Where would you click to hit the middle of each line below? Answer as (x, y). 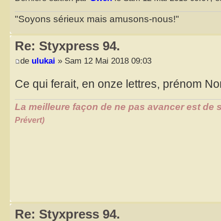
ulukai (43, 60)
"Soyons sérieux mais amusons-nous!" (97, 19)
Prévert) (30, 120)
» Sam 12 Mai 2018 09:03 (103, 60)
